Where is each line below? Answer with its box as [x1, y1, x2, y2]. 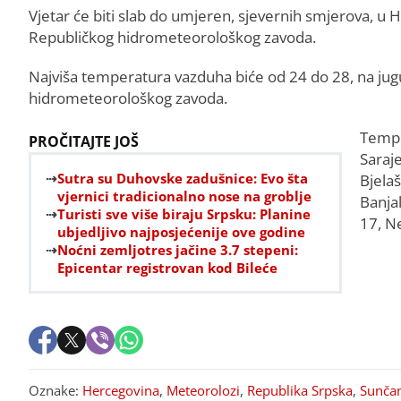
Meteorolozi [166, 380, 240, 399]
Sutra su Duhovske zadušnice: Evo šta [57, 168, 308, 187]
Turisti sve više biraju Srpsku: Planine [57, 204, 311, 223]
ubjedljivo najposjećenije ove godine [57, 222, 305, 241]
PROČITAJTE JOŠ [29, 131, 139, 151]
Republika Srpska [247, 380, 353, 399]
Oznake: [29, 380, 82, 399]
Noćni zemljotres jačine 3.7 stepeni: [57, 240, 298, 259]
